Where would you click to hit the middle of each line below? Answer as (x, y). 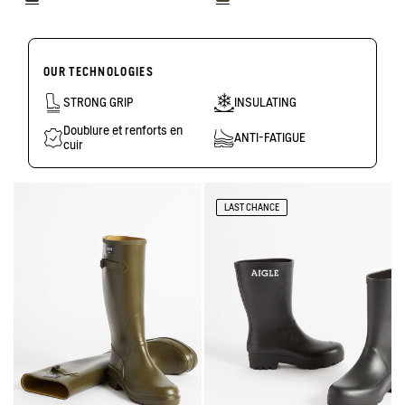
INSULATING (265, 102)
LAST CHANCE (251, 207)
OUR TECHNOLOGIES (99, 71)
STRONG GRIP (98, 102)
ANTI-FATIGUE (270, 137)
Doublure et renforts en (123, 130)
